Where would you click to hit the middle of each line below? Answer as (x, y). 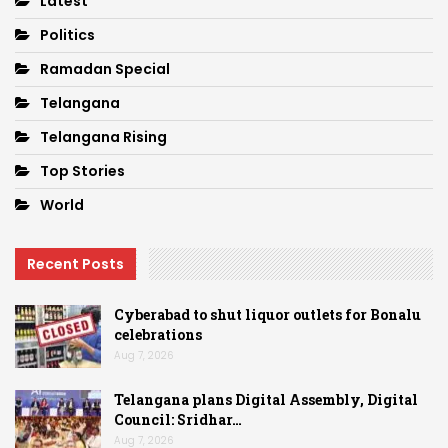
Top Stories (82, 171)
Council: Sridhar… (178, 420)
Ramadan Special (105, 69)
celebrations (158, 334)
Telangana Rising (103, 137)
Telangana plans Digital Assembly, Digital (266, 400)
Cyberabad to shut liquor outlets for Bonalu (267, 314)
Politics (67, 35)
